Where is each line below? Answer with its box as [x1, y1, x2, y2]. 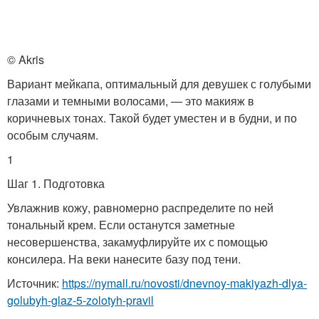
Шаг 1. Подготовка [7, 174, 105, 192]
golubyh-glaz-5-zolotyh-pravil [7, 291, 154, 308]
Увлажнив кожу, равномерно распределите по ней [7, 199, 273, 216]
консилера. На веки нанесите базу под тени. [7, 250, 241, 267]
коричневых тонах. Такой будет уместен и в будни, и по [7, 109, 297, 126]
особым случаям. [7, 126, 98, 143]
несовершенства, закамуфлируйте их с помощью [7, 233, 268, 250]
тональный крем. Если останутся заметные [7, 216, 235, 233]
